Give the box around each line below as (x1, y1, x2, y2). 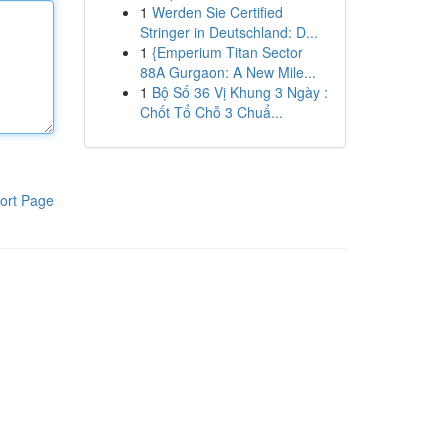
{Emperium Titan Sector (151, 42, 303, 62)
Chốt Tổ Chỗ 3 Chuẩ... (139, 102, 283, 122)
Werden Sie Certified (151, 2, 283, 22)
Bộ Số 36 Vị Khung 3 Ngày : (151, 82, 328, 102)
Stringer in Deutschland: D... (139, 22, 318, 42)
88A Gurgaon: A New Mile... (139, 62, 316, 82)
